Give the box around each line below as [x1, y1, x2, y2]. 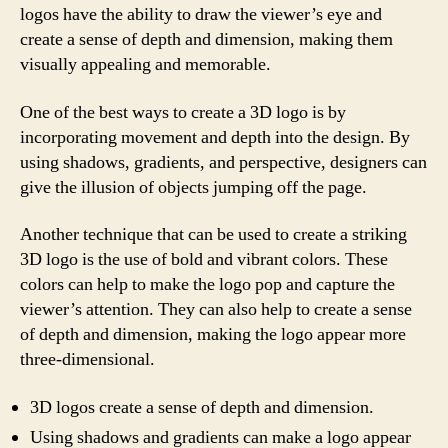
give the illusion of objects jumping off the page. [20, 175, 367, 199]
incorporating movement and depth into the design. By [20, 125, 410, 149]
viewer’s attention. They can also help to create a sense [20, 298, 412, 321]
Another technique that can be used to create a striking [20, 223, 407, 246]
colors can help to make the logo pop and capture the [20, 273, 395, 296]
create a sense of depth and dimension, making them [20, 28, 393, 51]
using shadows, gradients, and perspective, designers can [20, 150, 427, 174]
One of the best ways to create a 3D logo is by [20, 100, 346, 124]
